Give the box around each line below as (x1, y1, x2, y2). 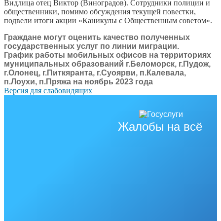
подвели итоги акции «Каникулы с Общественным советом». (4, 16, 212, 25)
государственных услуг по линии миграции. (4, 41, 179, 50)
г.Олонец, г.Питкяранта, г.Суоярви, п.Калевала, (4, 68, 186, 77)
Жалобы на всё (118, 119, 202, 133)
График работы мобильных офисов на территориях (4, 50, 211, 59)
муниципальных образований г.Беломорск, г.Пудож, (4, 59, 211, 68)
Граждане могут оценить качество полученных (4, 33, 190, 41)
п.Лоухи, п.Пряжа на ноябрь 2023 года (4, 77, 153, 86)
